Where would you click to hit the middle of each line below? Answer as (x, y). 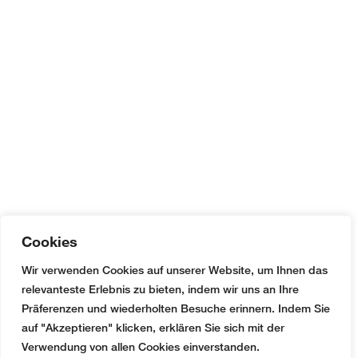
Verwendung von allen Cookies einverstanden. (141, 346)
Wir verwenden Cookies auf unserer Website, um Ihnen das (175, 270)
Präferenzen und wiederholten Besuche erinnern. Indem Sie (176, 308)
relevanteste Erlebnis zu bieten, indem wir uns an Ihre (160, 289)
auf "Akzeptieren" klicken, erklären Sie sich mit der (153, 327)
